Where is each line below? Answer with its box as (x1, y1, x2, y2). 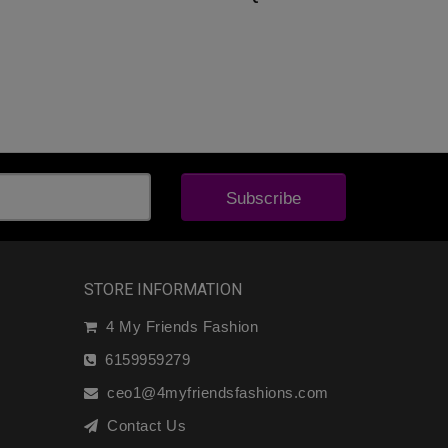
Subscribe (226, 188, 301, 208)
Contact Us (98, 416, 186, 434)
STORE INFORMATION (83, 279, 242, 299)
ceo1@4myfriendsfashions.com (98, 383, 329, 401)
